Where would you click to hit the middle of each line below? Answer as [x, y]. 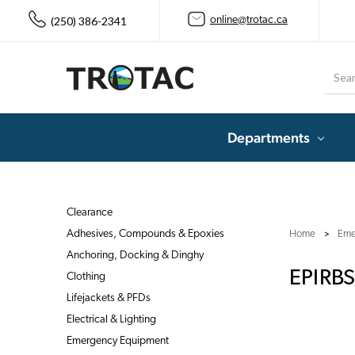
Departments [269, 137]
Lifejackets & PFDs [109, 298]
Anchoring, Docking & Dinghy [135, 255]
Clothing [86, 277]
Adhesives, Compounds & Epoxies [145, 234]
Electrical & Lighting [111, 319]
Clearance [90, 212]
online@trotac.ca [248, 21]
